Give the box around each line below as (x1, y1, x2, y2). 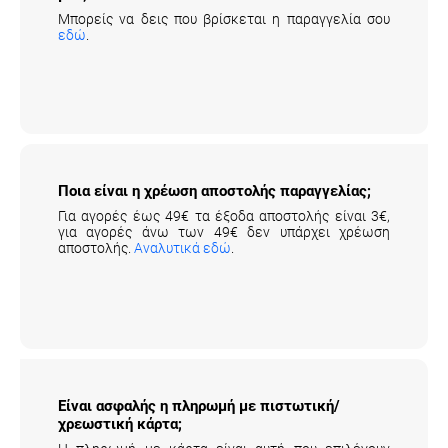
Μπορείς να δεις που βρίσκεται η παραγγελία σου (58, 10, 390, 27)
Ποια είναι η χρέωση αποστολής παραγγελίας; (58, 181, 383, 200)
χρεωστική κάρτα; (58, 414, 184, 433)
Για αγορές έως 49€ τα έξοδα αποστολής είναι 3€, (58, 207, 390, 224)
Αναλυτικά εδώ (134, 239, 231, 256)
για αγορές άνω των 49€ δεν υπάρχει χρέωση (58, 223, 390, 240)
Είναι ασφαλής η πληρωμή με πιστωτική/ (58, 396, 348, 415)
